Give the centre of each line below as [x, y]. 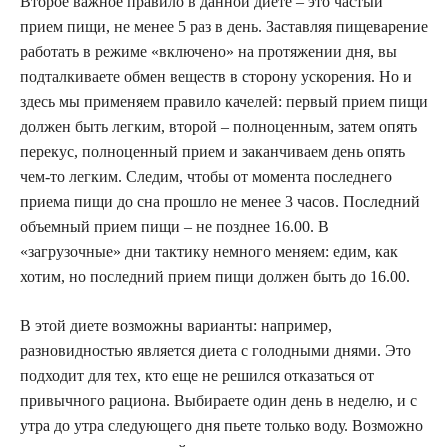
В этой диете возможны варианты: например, [176, 326]
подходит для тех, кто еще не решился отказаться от [197, 376]
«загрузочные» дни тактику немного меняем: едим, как [209, 252]
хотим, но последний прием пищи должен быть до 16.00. [215, 277]
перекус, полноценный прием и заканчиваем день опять [212, 152]
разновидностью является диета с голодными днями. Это [215, 351]
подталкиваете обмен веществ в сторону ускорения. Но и [216, 77]
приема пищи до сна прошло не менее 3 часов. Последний [220, 202]
